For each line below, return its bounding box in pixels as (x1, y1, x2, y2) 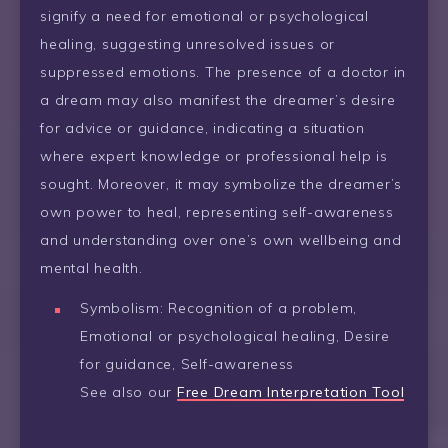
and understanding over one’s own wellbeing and (40, 230, 402, 249)
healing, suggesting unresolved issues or (40, 34, 335, 53)
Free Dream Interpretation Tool (176, 383, 405, 402)
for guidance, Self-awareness (80, 355, 294, 374)
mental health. (40, 258, 143, 277)
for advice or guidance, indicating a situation (40, 118, 365, 137)
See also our (80, 383, 177, 402)
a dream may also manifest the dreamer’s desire (40, 90, 396, 109)
